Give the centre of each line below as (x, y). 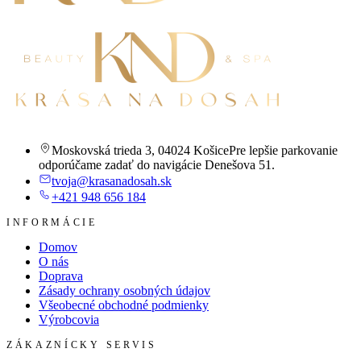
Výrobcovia (69, 319)
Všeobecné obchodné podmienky (124, 305)
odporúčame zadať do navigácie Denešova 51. (157, 164)
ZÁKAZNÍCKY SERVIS (82, 344)
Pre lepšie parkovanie (283, 150)
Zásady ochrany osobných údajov (124, 290)
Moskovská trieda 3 (102, 150)
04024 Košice (193, 150)
